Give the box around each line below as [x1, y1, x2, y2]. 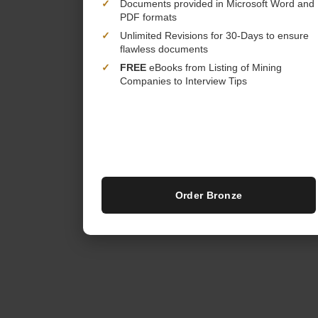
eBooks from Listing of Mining [146, 62, 282, 73]
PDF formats [120, 11, 177, 23]
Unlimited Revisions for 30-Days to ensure [120, 30, 309, 41]
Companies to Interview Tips [120, 75, 247, 87]
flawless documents [120, 43, 208, 55]
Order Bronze [175, 190, 243, 201]
